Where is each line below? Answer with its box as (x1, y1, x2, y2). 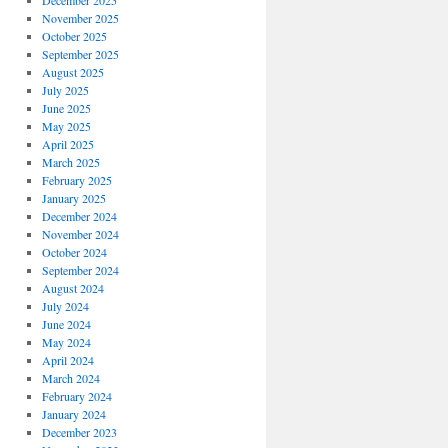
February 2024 (41, 388, 112, 405)
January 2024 (41, 406, 106, 423)
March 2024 (41, 370, 100, 387)
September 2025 (41, 46, 119, 63)
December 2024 (41, 208, 117, 225)
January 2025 (41, 190, 106, 207)
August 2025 (41, 64, 104, 81)
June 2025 (41, 100, 91, 117)
